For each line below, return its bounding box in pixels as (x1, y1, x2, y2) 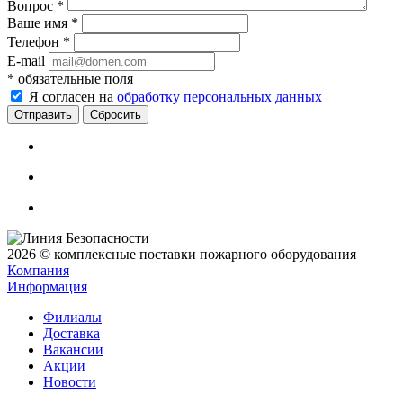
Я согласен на (29, 89, 117, 105)
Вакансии (43, 342, 103, 358)
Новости (43, 374, 96, 390)
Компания (7, 263, 69, 279)
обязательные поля (14, 71, 133, 87)
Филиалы (43, 309, 102, 326)
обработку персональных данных (117, 89, 322, 105)
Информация (7, 279, 87, 295)
